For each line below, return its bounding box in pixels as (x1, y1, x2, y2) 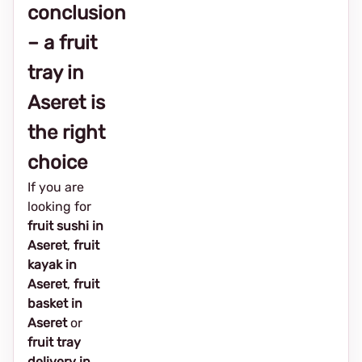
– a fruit (27, 32, 97, 54)
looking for (27, 199, 91, 214)
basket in (27, 296, 82, 311)
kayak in (27, 257, 77, 272)
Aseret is (27, 91, 105, 114)
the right (27, 121, 105, 144)
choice (27, 151, 87, 174)
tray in (27, 61, 84, 84)
